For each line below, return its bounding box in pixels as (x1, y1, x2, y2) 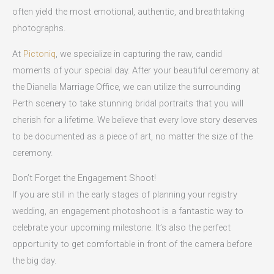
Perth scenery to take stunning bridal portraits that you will (12, 97, 243, 109)
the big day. (12, 255, 56, 267)
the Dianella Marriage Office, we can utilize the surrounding (12, 81, 240, 92)
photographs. (12, 23, 65, 34)
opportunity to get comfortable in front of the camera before (12, 239, 252, 250)
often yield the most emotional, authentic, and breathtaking (12, 6, 245, 18)
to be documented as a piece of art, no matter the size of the (12, 130, 253, 142)
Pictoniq (23, 48, 56, 59)
